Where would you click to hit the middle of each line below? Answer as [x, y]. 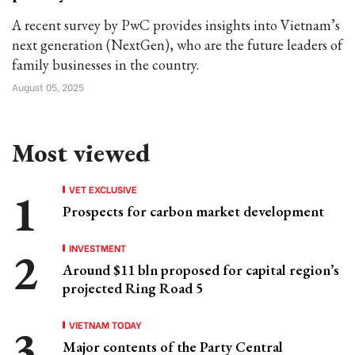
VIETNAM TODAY [105, 324]
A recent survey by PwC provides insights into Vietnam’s [176, 25]
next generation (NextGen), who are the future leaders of [177, 45]
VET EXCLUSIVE [103, 189]
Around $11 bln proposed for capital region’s [201, 270]
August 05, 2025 [48, 87]
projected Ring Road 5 [133, 288]
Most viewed [81, 153]
